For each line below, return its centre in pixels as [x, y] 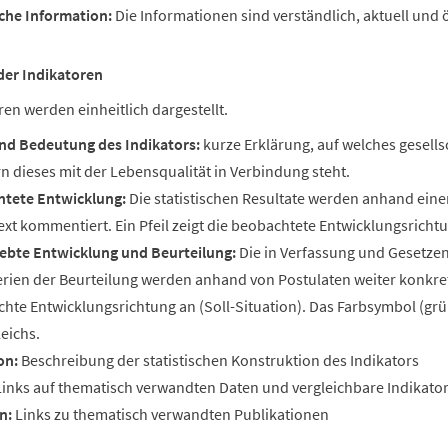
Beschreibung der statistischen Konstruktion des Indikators [218, 359]
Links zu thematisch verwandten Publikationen [170, 413]
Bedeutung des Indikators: [109, 143]
